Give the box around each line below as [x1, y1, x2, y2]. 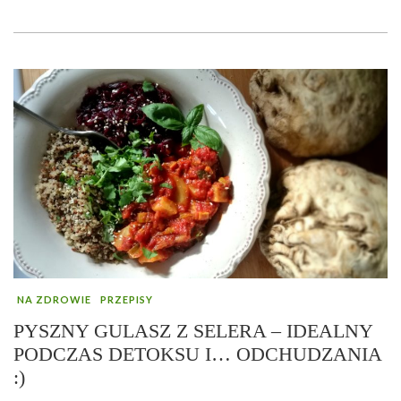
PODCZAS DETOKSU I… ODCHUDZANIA [13, 343, 381, 366]
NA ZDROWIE [17, 294, 91, 306]
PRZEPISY [100, 294, 153, 306]
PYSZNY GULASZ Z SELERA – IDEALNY [13, 320, 372, 343]
